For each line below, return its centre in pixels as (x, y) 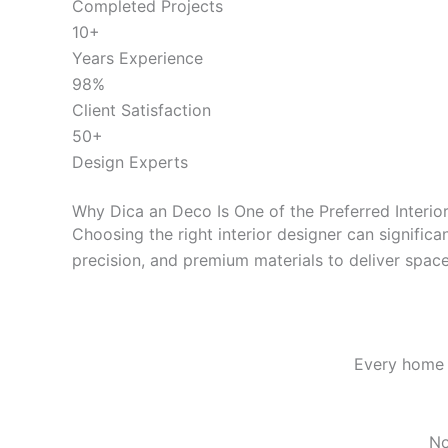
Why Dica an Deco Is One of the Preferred (233, 210)
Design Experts (130, 161)
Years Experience (137, 57)
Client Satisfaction (141, 109)
